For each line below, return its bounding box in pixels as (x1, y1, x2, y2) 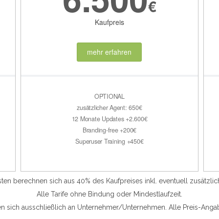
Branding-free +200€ (82, 125, 137, 134)
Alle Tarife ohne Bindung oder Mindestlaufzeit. (37, 190, 182, 198)
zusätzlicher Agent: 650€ (77, 103, 142, 112)
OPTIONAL (94, 91, 125, 101)
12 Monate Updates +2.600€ (71, 114, 148, 123)
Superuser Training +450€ (75, 136, 144, 146)
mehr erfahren (87, 47, 132, 57)
